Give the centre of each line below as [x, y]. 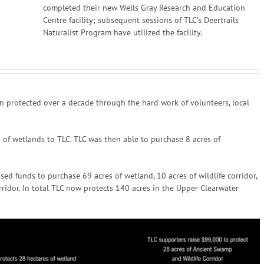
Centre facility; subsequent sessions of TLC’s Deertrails [141, 20]
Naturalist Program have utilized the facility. [122, 32]
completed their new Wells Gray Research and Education [144, 8]
